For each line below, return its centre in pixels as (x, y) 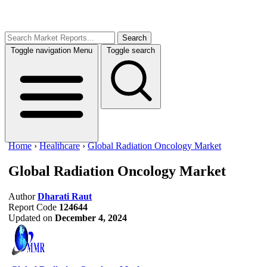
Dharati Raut (65, 196)
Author (22, 196)
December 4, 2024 (91, 218)
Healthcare (60, 146)
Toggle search (131, 50)
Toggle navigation (41, 50)
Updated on (30, 218)
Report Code (32, 207)
